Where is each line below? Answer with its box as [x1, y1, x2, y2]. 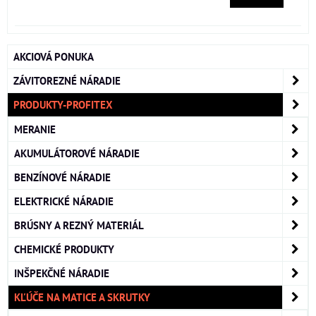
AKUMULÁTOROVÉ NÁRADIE [14, 146, 140, 161]
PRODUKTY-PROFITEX [13, 97, 113, 112]
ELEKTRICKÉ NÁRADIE [14, 194, 114, 209]
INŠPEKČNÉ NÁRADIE [14, 266, 109, 281]
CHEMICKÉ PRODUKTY [14, 242, 114, 257]
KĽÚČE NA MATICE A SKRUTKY [14, 290, 150, 305]
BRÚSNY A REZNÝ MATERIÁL [14, 218, 144, 233]
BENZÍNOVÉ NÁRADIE [14, 170, 111, 185]
